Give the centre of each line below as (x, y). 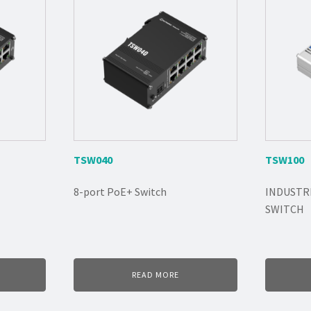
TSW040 (93, 159)
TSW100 (285, 159)
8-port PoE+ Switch (120, 191)
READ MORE (155, 274)
